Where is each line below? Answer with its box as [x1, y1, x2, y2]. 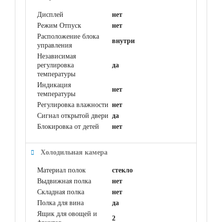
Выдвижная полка [37, 177, 91, 185]
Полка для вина [37, 199, 84, 207]
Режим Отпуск [37, 22, 81, 29]
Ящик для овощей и [37, 210, 97, 218]
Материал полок [37, 166, 86, 174]
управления [37, 42, 72, 49]
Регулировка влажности [37, 101, 109, 109]
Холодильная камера [41, 149, 108, 156]
